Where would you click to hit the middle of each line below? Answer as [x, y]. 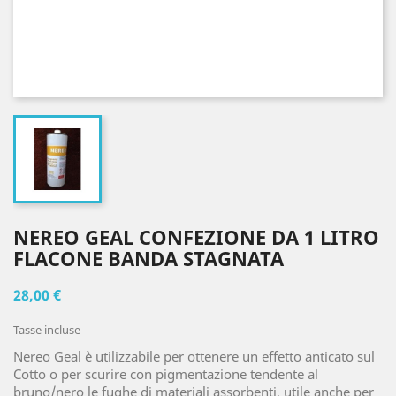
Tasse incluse [47, 330]
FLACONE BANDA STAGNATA [148, 258]
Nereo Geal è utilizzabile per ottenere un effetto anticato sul [194, 356]
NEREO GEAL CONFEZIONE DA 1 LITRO [196, 237]
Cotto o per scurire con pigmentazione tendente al [166, 374]
